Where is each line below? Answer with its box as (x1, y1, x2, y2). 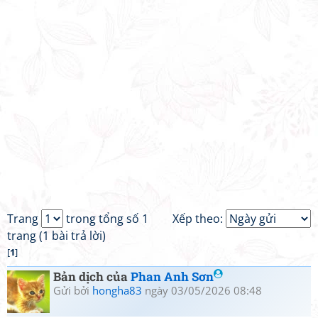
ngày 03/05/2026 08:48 (142, 283, 262, 297)
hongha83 (92, 283, 142, 297)
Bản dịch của (53, 268, 131, 285)
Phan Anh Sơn (131, 268, 214, 285)
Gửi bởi (53, 283, 92, 297)
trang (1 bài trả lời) (7, 228, 106, 243)
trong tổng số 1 (63, 211, 148, 226)
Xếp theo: (172, 211, 226, 226)
